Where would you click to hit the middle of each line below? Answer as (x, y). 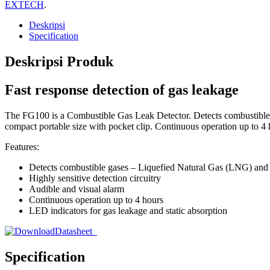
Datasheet (76, 231)
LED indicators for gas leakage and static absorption (128, 210)
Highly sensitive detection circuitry (95, 178)
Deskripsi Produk (59, 61)
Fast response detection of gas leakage (122, 89)
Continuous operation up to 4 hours (96, 199)
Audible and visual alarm (77, 189)
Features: (22, 146)
